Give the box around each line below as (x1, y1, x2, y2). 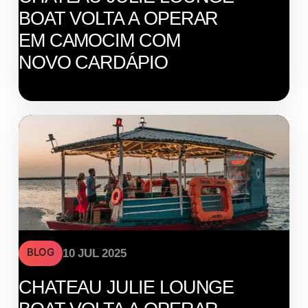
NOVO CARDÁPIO (18, 52, 168, 73)
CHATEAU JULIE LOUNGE (18, 276, 234, 298)
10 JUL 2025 (62, 246, 126, 260)
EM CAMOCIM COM (18, 30, 180, 51)
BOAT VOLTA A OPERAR (18, 8, 219, 29)
